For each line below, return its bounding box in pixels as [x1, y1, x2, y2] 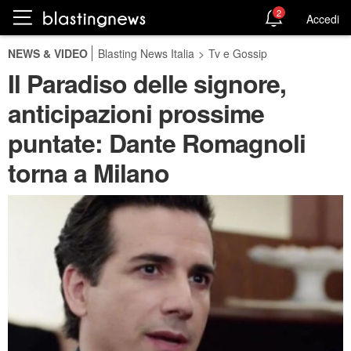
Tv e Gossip [208, 45, 267, 61]
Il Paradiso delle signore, [8, 65, 286, 101]
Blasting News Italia [98, 45, 194, 61]
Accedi [306, 10, 339, 27]
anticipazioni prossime [8, 95, 264, 131]
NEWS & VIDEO [8, 45, 88, 61]
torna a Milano [8, 154, 169, 190]
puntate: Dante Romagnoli [8, 125, 306, 161]
